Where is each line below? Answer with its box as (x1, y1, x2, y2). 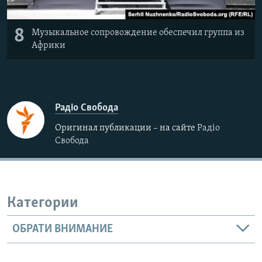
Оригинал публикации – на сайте (55, 123, 197, 133)
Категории (7, 195, 78, 211)
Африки (32, 40, 65, 50)
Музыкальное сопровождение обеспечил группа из (32, 27, 244, 37)
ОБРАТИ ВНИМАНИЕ (12, 223, 113, 236)
